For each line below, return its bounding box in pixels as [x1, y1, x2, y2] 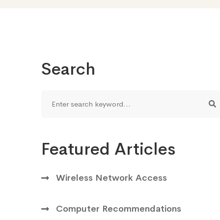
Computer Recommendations [56, 203, 181, 214]
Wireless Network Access [56, 172, 167, 183]
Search [41, 58, 95, 80]
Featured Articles [41, 138, 175, 160]
